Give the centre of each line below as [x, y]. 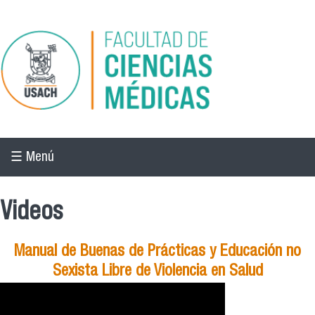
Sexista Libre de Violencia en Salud [157, 273]
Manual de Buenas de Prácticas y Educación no [157, 253]
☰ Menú [32, 157]
